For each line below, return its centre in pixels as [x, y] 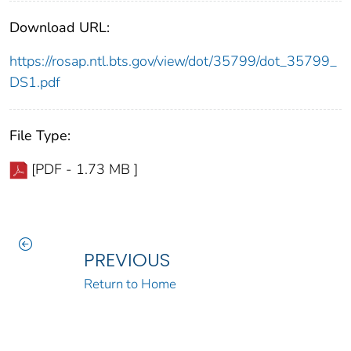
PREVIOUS [127, 259]
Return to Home [130, 284]
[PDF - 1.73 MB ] [85, 169]
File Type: [40, 135]
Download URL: [60, 27]
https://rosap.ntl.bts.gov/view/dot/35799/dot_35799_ [173, 61]
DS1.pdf [35, 82]
